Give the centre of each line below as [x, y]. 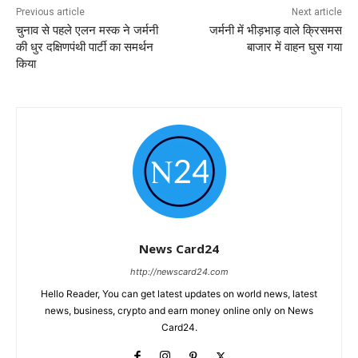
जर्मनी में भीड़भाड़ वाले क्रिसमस [275, 30]
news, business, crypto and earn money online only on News [179, 310]
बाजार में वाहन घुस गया [294, 47]
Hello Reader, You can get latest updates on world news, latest [179, 293]
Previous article [50, 12]
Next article [316, 12]
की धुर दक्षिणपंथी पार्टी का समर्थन [85, 47]
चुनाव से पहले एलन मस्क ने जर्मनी [87, 30]
